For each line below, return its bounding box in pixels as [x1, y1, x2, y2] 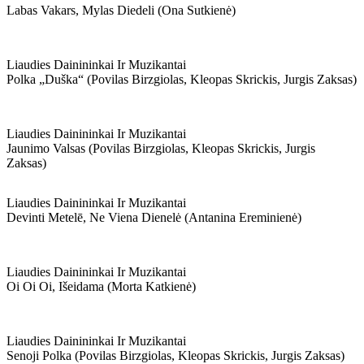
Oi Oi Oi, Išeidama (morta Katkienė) [6, 279, 196, 293]
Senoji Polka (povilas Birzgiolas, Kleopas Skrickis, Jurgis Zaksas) [6, 349, 344, 362]
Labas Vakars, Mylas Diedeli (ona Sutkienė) [6, 3, 236, 17]
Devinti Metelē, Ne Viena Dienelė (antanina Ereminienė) [6, 210, 301, 224]
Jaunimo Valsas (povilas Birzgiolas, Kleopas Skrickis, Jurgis [6, 141, 315, 155]
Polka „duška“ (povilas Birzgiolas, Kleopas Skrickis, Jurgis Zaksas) [6, 72, 357, 86]
